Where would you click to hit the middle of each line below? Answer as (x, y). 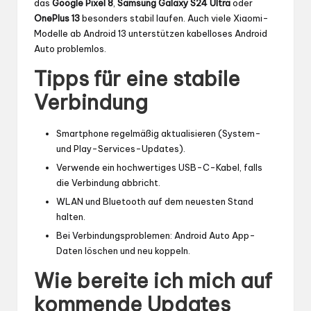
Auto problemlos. (70, 48)
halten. (71, 216)
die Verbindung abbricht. (108, 182)
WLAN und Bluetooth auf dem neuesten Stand (155, 201)
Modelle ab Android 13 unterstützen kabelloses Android (151, 33)
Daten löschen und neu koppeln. (123, 250)
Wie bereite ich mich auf (153, 280)
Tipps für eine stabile (137, 78)
